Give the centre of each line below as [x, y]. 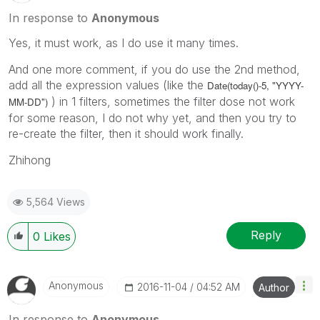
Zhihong [30, 160]
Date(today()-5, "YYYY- [255, 85]
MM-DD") [28, 101]
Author [274, 287]
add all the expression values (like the [108, 85]
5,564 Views [56, 201]
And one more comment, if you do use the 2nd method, [154, 69]
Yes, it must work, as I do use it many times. [124, 42]
